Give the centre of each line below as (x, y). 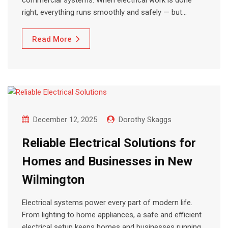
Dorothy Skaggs (145, 120)
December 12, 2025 (65, 120)
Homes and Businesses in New (107, 162)
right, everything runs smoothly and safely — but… (104, 12)
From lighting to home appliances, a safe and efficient (112, 215)
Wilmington (53, 180)
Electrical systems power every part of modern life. (107, 203)
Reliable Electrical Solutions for (109, 143)
